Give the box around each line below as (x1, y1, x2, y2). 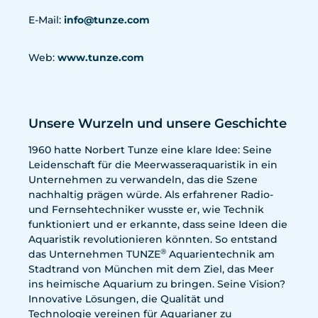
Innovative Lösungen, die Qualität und (28, 292, 224, 305)
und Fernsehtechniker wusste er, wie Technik (28, 203, 264, 216)
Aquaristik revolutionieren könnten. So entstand (28, 233, 278, 246)
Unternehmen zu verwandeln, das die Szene (28, 173, 258, 186)
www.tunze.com (57, 51, 144, 64)
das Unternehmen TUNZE (28, 248, 160, 261)
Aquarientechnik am (166, 248, 275, 261)
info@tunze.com (64, 13, 150, 26)
